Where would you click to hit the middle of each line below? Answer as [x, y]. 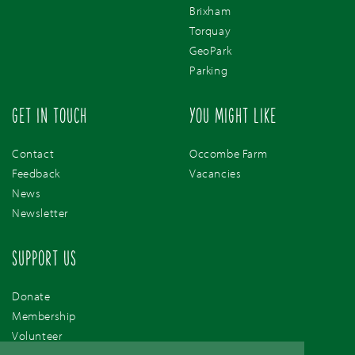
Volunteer [37, 336]
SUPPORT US [44, 261]
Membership [44, 316]
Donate [31, 296]
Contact [33, 154]
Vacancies [216, 174]
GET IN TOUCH [50, 118]
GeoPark [211, 51]
